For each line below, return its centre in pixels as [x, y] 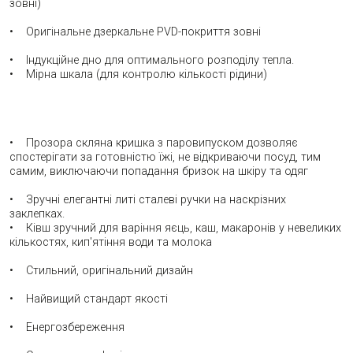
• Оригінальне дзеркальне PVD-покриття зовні [137, 32]
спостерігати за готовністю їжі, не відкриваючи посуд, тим [165, 157]
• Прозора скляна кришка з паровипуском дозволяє [154, 143]
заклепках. [37, 214]
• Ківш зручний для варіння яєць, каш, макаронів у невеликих [175, 228]
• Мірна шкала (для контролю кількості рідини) [138, 74]
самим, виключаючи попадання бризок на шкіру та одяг [160, 171]
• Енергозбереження [67, 327]
